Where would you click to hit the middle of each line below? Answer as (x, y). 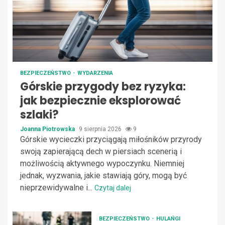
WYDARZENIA (95, 73)
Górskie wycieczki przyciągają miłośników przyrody (111, 140)
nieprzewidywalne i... (57, 188)
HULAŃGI (168, 219)
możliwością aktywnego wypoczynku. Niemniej (102, 164)
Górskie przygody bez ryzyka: (103, 87)
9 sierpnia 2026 (101, 129)
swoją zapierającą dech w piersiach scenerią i (101, 152)
